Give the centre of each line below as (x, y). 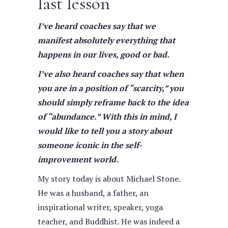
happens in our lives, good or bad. (104, 54)
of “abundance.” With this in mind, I (107, 117)
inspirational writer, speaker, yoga (100, 207)
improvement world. (78, 159)
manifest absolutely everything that (106, 40)
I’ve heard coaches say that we (97, 26)
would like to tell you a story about (105, 131)
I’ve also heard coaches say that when (111, 74)
